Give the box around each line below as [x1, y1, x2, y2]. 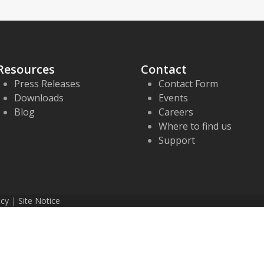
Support [159, 133, 195, 147]
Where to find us [159, 119, 232, 133]
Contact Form [159, 77, 218, 90]
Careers [159, 105, 193, 118]
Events [159, 91, 188, 104]
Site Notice [18, 194, 60, 206]
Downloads [14, 91, 64, 104]
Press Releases [14, 77, 80, 90]
